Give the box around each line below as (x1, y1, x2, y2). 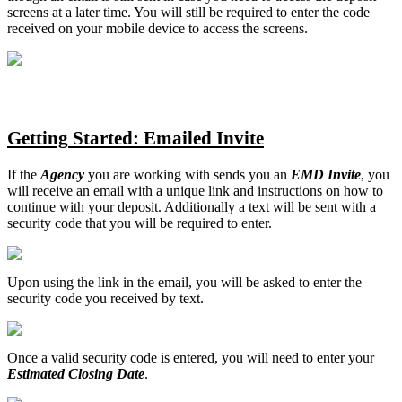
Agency (40, 167, 84, 183)
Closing (68, 366, 113, 382)
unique (166, 183, 205, 199)
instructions (258, 183, 322, 199)
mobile (106, 20, 144, 36)
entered (173, 350, 214, 366)
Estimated (7, 366, 65, 382)
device (148, 20, 185, 36)
